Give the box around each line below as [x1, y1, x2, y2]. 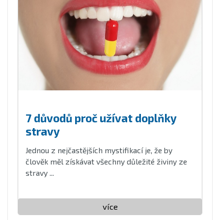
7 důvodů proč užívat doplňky [26, 111, 177, 125]
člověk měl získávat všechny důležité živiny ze [26, 157, 187, 166]
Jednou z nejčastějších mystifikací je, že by [26, 145, 172, 155]
